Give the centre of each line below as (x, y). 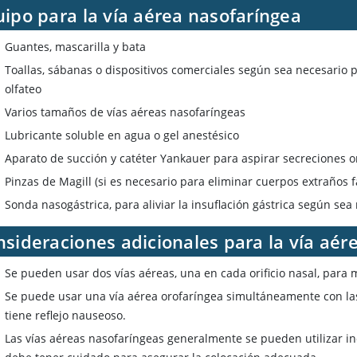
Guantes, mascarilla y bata (76, 47)
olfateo (24, 89)
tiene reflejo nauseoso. (66, 316)
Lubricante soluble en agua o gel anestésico (122, 135)
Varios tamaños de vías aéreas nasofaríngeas (126, 112)
